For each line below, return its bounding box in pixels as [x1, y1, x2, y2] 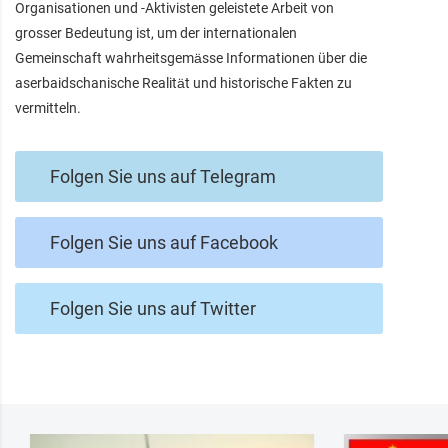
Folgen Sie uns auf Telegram [50, 165, 276, 187]
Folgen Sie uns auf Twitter [50, 297, 256, 319]
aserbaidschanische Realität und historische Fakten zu [15, 74, 352, 91]
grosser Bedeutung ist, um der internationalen [15, 24, 297, 41]
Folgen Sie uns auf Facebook [50, 231, 278, 253]
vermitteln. [15, 99, 81, 116]
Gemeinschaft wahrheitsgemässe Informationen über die [15, 49, 367, 66]
